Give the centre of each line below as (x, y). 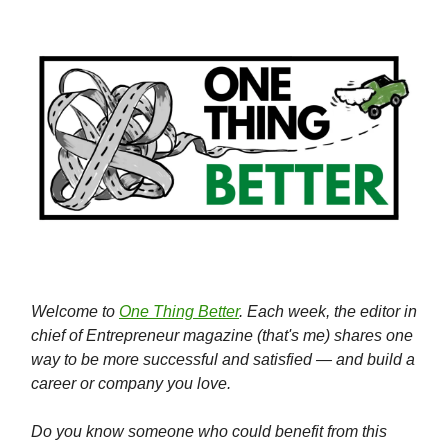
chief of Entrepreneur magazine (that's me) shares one (222, 336)
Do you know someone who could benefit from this (209, 432)
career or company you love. (131, 384)
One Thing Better (179, 312)
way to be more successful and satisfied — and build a (223, 360)
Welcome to (75, 312)
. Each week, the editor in (328, 312)
